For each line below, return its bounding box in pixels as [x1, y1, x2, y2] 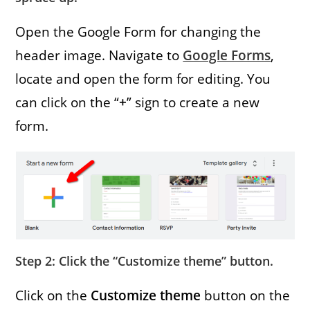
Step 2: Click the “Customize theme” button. [15, 252, 274, 269]
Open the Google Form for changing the [15, 22, 262, 41]
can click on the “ [15, 93, 120, 111]
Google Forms [183, 46, 271, 64]
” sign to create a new [127, 93, 260, 111]
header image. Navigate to [15, 46, 183, 64]
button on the [201, 286, 291, 304]
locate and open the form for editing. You [15, 69, 271, 88]
